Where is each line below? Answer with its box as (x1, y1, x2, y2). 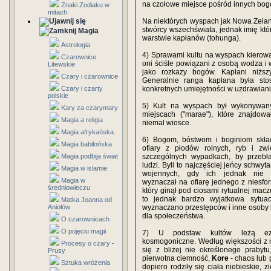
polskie (48, 92, 68, 99)
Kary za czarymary (61, 104, 118, 111)
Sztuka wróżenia (61, 259, 110, 266)
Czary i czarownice (61, 73, 118, 80)
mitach (48, 8, 67, 16)
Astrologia (61, 41, 90, 48)
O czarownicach (61, 215, 109, 223)
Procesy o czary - (61, 240, 114, 247)
